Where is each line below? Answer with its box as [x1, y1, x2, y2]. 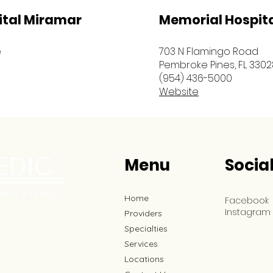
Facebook [225, 194, 269, 207]
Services [124, 238, 158, 249]
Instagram [225, 206, 271, 218]
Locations [124, 253, 164, 264]
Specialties [124, 223, 168, 234]
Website [159, 85, 199, 99]
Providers [124, 208, 162, 219]
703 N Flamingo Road [159, 44, 258, 58]
